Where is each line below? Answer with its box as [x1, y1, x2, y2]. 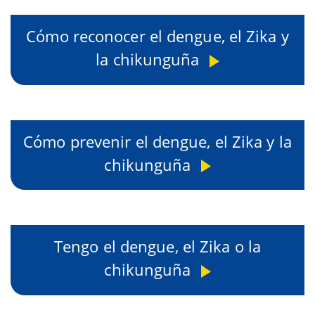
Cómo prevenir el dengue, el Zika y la [23, 130, 292, 152]
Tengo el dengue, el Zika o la [54, 236, 261, 257]
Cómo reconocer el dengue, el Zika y [26, 25, 289, 46]
